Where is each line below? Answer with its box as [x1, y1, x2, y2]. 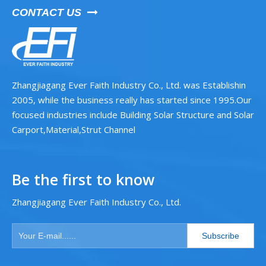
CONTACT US [12, 7, 87, 18]
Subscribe [202, 231, 239, 240]
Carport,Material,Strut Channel [12, 123, 135, 135]
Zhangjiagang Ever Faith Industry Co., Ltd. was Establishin [12, 79, 246, 91]
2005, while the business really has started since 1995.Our [12, 94, 252, 106]
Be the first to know [12, 169, 154, 189]
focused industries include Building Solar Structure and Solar [12, 109, 254, 121]
